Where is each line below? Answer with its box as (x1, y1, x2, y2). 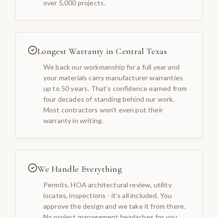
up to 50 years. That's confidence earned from (43, 84, 187, 92)
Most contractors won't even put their (43, 106, 163, 114)
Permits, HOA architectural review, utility (43, 181, 172, 189)
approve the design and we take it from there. (43, 202, 186, 210)
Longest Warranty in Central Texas (37, 46, 167, 56)
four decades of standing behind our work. (43, 95, 175, 103)
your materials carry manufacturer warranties (43, 73, 183, 82)
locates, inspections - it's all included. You (43, 191, 172, 200)
